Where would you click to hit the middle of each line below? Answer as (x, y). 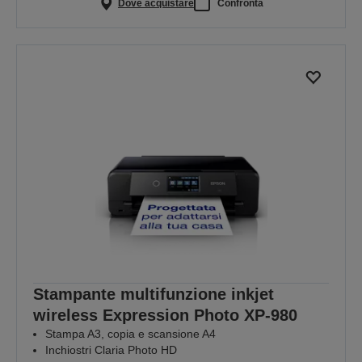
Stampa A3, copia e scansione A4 (130, 333)
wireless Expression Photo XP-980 (165, 315)
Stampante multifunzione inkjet (154, 294)
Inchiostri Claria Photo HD (111, 349)
